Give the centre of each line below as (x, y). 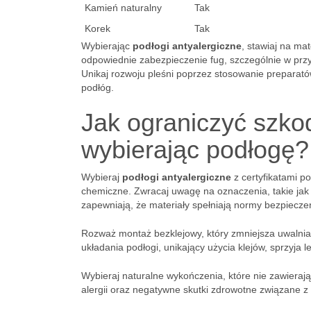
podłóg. (98, 87)
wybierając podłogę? (195, 150)
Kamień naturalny (123, 8)
